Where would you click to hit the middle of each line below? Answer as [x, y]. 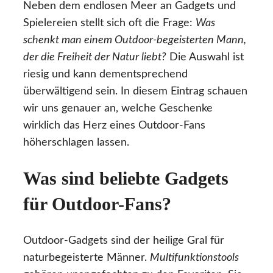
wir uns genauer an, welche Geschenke [118, 108]
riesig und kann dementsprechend [105, 74]
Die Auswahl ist [205, 57]
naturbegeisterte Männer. [87, 258]
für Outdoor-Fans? [97, 204]
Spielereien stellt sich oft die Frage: [109, 23]
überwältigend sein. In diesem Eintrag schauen [135, 91]
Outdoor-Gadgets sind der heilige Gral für [124, 241]
